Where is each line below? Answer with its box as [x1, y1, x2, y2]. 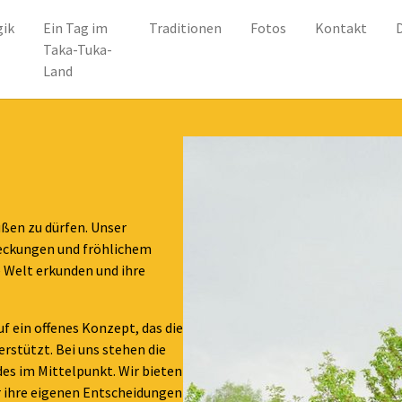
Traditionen [149, 19, 222, 37]
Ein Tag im [43, 19, 108, 37]
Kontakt [315, 19, 367, 37]
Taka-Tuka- [43, 40, 112, 58]
